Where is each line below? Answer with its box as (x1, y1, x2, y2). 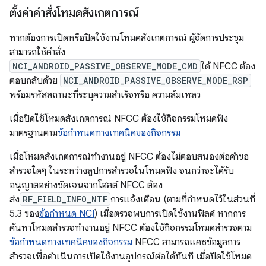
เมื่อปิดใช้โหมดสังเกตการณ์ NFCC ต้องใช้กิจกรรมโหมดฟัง (9, 113, 228, 125)
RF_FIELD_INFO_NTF (23, 194, 107, 205)
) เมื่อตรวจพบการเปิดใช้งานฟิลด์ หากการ (94, 208, 246, 220)
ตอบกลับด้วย (9, 75, 60, 87)
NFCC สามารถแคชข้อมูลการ (132, 236, 240, 248)
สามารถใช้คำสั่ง (9, 46, 65, 58)
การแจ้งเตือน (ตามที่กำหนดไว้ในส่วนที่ (110, 194, 255, 205)
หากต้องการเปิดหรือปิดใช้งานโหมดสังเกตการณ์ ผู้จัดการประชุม (9, 32, 244, 44)
